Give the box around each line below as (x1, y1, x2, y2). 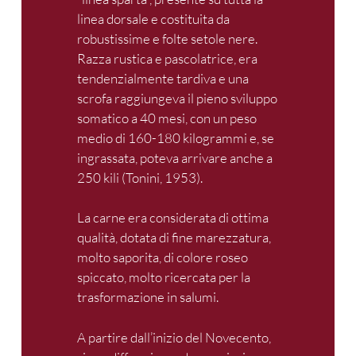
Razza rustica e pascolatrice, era (77, 49, 257, 67)
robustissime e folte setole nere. (77, 29, 257, 47)
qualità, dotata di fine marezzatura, (77, 229, 271, 246)
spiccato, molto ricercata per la (77, 269, 250, 286)
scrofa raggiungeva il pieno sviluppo (77, 89, 277, 106)
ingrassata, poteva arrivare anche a (77, 149, 273, 166)
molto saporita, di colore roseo (77, 249, 248, 266)
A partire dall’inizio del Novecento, (77, 328, 271, 346)
